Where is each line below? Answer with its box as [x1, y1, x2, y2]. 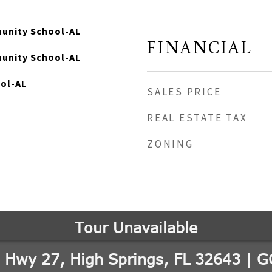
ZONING [147, 137, 194, 151]
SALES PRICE [147, 85, 222, 98]
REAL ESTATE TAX [147, 111, 248, 124]
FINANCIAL [147, 33, 253, 64]
